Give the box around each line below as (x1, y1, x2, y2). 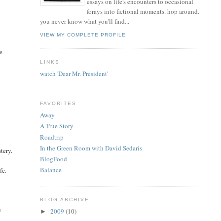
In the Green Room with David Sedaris (39, 143, 142, 152)
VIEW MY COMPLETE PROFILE (39, 32, 126, 37)
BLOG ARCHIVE (39, 196, 89, 202)
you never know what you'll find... (39, 17, 129, 26)
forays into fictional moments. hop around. (86, 7, 199, 16)
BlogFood (39, 154, 67, 164)
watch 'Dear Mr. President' (39, 69, 108, 78)
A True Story (39, 121, 74, 131)
